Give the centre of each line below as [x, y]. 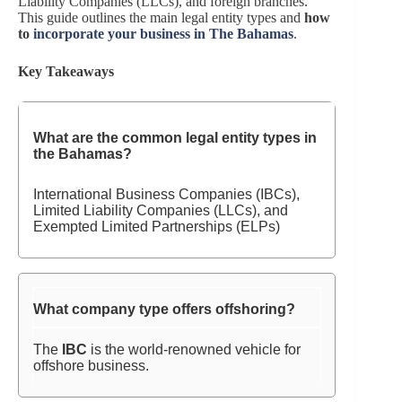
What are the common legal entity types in [175, 138]
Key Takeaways [66, 71]
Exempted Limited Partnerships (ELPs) [157, 227]
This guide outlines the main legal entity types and [161, 17]
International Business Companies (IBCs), [167, 194]
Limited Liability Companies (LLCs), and [161, 210]
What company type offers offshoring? [165, 309]
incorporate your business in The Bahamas [163, 34]
